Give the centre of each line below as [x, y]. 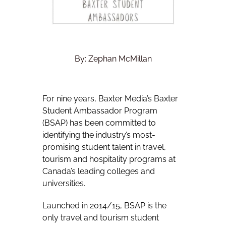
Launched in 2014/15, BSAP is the [104, 205]
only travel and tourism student [101, 217]
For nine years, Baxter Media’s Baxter [110, 99]
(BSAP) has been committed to [99, 123]
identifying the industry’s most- [99, 135]
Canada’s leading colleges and [99, 172]
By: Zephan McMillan [113, 59]
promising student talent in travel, [104, 147]
